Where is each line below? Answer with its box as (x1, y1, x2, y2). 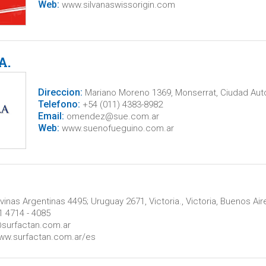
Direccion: (37, 87, 83, 98)
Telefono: (37, 99, 80, 110)
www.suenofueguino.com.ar (59, 123, 174, 134)
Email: (37, 110, 64, 122)
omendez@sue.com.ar (64, 111, 159, 122)
